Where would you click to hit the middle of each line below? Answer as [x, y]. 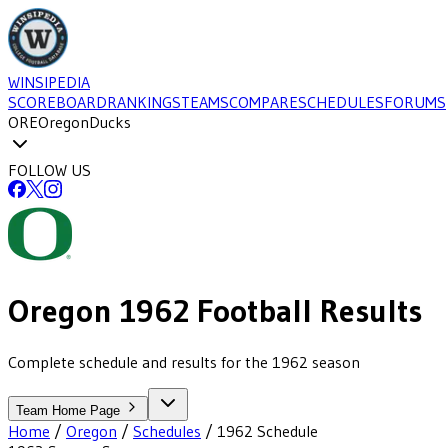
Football [250, 311]
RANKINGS [144, 102]
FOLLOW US [49, 170]
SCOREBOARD [57, 102]
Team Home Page [70, 410]
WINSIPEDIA [49, 82]
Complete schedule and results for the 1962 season [184, 361]
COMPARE [263, 102]
